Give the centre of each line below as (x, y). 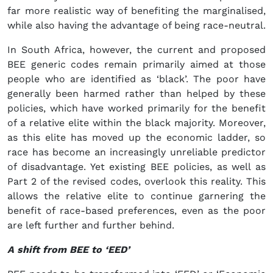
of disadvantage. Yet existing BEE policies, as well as (136, 167)
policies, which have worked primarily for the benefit (136, 108)
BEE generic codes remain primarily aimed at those (136, 65)
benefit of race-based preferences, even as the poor (136, 211)
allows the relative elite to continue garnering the (136, 196)
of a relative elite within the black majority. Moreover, (136, 123)
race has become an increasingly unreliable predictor (136, 152)
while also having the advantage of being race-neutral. (136, 26)
